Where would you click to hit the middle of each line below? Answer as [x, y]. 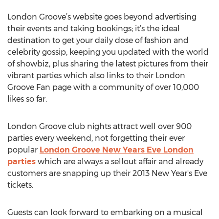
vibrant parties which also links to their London [96, 76]
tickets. [20, 185]
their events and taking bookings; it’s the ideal [94, 29]
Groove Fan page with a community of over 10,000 [103, 87]
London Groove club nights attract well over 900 [99, 126]
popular [23, 150]
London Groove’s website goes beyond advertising [102, 17]
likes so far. [27, 99]
